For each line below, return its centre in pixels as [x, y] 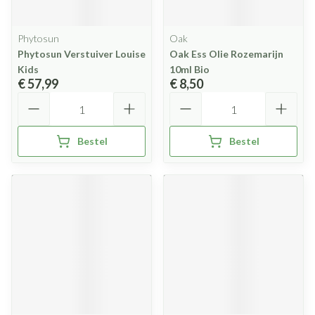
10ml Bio [189, 69]
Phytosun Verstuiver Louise [82, 54]
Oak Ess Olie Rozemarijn [226, 54]
